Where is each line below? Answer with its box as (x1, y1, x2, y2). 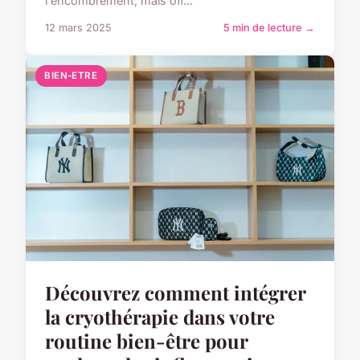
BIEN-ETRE (44, 69, 98, 81)
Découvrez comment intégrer (45, 279, 305, 305)
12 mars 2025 (45, 21, 112, 34)
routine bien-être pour (45, 327, 247, 354)
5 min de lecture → (223, 21, 315, 34)
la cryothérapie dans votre (45, 303, 275, 329)
